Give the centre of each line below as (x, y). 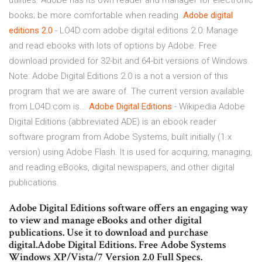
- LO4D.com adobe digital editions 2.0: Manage (145, 31)
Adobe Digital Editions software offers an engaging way (128, 208)
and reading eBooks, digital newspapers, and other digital (122, 168)
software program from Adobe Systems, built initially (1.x (120, 137)
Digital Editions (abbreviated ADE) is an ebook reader (113, 122)
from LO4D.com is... (49, 107)
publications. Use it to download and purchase (108, 233)
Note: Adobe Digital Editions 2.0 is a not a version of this (118, 76)
